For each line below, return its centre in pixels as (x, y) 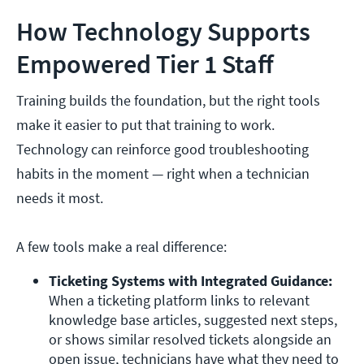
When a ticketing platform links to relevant (179, 301)
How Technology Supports (163, 32)
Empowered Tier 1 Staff (145, 65)
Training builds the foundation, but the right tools (168, 101)
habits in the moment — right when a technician (163, 174)
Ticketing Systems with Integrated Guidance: (191, 281)
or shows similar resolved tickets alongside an (190, 340)
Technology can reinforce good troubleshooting (162, 149)
